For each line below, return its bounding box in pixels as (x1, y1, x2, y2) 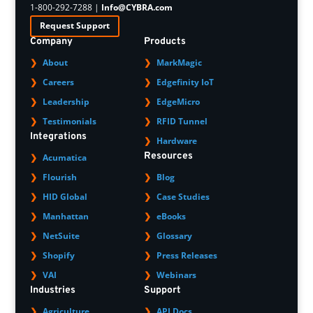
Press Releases (156, 249, 217, 262)
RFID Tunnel (156, 115, 208, 128)
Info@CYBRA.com (101, 1, 173, 14)
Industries (29, 284, 75, 297)
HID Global (42, 191, 87, 203)
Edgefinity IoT (156, 76, 214, 89)
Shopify (42, 249, 75, 262)
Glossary (156, 230, 192, 242)
